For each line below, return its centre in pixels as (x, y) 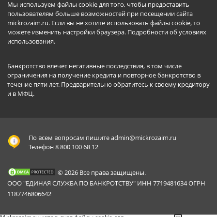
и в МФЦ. (21, 94)
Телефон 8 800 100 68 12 (63, 147)
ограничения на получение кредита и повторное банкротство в (104, 75)
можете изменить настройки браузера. (67, 32)
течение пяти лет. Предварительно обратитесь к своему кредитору (108, 85)
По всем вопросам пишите (70, 138)
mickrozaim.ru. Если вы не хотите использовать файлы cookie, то (104, 23)
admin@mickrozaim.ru (144, 138)
